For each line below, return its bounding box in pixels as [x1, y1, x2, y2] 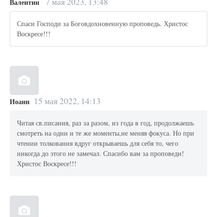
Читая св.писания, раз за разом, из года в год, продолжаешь [17, 118, 194, 128]
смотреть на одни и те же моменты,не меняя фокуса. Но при [17, 128, 195, 138]
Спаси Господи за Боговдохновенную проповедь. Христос [17, 19, 188, 29]
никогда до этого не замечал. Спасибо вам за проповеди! [17, 149, 185, 158]
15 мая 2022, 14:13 [33, 95, 101, 107]
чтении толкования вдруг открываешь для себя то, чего [17, 139, 179, 148]
